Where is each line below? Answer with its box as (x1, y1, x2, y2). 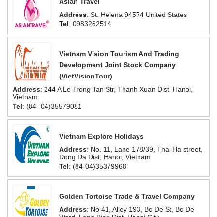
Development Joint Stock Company (59, 61, 176, 69)
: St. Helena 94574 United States (87, 11, 187, 18)
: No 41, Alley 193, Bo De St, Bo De (87, 205, 194, 213)
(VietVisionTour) (59, 72, 112, 80)
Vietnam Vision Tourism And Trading (59, 50, 179, 58)
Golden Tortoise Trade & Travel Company (59, 192, 195, 200)
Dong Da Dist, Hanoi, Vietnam (59, 153, 151, 161)
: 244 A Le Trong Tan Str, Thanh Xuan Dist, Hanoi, (40, 85, 193, 93)
